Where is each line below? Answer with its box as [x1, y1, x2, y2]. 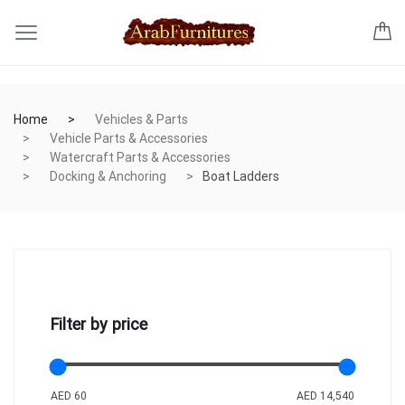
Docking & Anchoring [50, 169, 166, 184]
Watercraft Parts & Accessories [50, 150, 231, 165]
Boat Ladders [202, 169, 279, 184]
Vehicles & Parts [95, 112, 188, 127]
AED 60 [51, 390, 87, 402]
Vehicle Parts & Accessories [50, 131, 208, 146]
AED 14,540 [297, 390, 354, 402]
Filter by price [51, 315, 147, 334]
